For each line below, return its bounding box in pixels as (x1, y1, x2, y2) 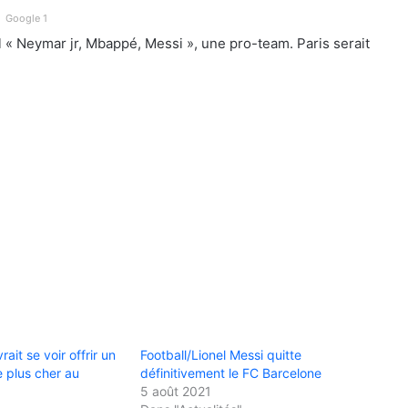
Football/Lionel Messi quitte (139, 346, 301, 362)
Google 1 (5, 11, 47, 25)
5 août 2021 (139, 382, 211, 399)
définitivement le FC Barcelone (139, 364, 321, 381)
